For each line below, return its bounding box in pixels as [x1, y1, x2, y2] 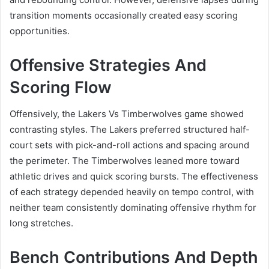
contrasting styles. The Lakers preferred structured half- [10, 124, 250, 136]
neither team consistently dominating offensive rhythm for [10, 202, 256, 214]
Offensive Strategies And [10, 55, 207, 75]
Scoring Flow [10, 77, 112, 97]
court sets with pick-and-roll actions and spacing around [10, 139, 249, 151]
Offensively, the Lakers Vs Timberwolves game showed [10, 108, 244, 120]
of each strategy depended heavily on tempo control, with [10, 186, 254, 198]
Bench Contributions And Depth [10, 247, 258, 268]
